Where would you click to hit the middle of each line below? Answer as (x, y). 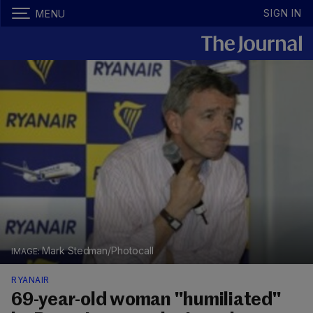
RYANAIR (30, 280)
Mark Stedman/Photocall (98, 251)
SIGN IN (283, 13)
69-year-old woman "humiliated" (146, 301)
